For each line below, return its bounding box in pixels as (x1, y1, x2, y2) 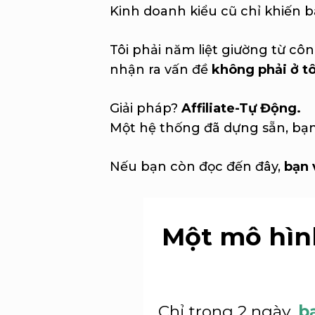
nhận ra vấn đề (109, 62, 212, 77)
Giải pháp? (109, 101, 181, 116)
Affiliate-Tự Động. (181, 101, 301, 116)
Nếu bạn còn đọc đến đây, (109, 159, 284, 174)
